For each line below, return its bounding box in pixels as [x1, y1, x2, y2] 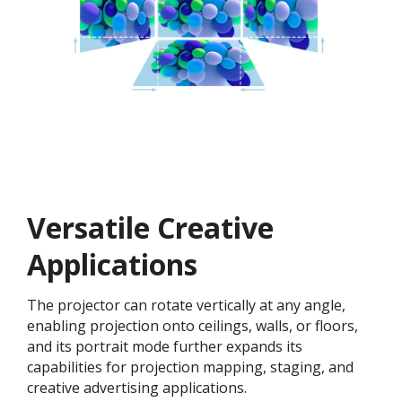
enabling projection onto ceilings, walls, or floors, [27, 315, 358, 336]
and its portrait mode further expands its [27, 336, 302, 356]
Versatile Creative [27, 207, 274, 247]
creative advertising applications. [27, 377, 247, 398]
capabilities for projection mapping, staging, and [27, 356, 354, 377]
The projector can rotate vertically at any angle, [27, 294, 345, 315]
